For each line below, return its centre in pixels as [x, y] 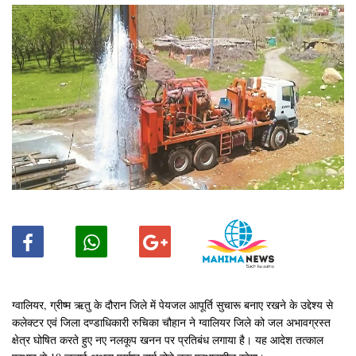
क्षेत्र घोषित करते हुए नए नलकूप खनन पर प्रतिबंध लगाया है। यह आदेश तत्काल [168, 339]
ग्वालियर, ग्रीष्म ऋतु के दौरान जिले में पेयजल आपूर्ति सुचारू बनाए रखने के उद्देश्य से [172, 304]
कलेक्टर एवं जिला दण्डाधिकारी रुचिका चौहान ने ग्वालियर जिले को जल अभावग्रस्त [171, 322]
